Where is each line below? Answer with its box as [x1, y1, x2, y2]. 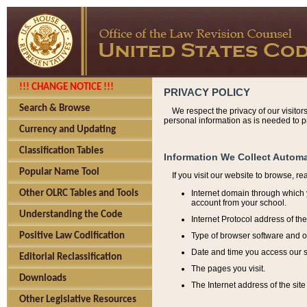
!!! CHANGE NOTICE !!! [19, 82, 114, 93]
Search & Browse [19, 103, 90, 114]
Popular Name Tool [19, 167, 99, 177]
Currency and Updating [19, 125, 116, 135]
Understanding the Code [19, 210, 123, 220]
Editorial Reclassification [19, 252, 122, 262]
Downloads [19, 273, 66, 284]
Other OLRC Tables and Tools [19, 188, 138, 199]
